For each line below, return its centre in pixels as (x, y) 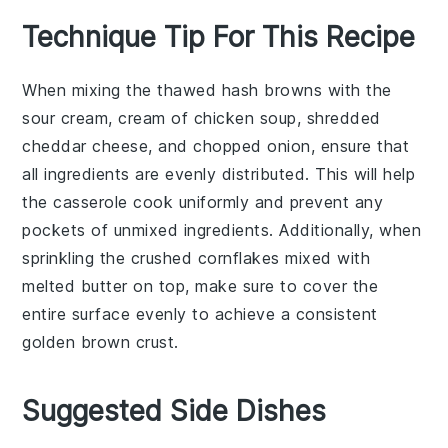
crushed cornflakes (205, 257)
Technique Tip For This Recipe (219, 36)
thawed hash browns (240, 89)
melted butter (75, 285)
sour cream (65, 117)
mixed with (325, 257)
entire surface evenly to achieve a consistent (200, 313)
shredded (343, 117)
